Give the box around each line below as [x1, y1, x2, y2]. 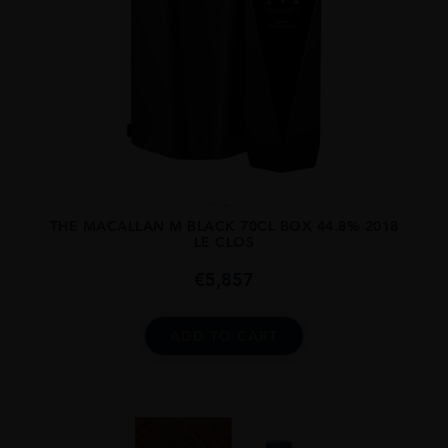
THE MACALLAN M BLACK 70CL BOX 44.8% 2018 [49, 216, 399, 235]
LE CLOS [193, 232, 255, 251]
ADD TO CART [170, 326, 278, 345]
